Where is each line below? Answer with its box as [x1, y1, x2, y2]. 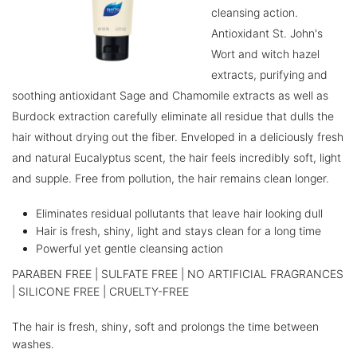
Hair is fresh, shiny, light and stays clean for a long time [36, 224, 321, 237]
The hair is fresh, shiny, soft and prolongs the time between [12, 320, 319, 333]
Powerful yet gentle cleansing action [36, 241, 223, 255]
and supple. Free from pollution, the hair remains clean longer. [12, 171, 332, 185]
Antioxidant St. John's [211, 26, 323, 40]
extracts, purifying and [211, 68, 328, 81]
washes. [12, 337, 54, 351]
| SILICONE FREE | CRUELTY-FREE [12, 284, 189, 298]
